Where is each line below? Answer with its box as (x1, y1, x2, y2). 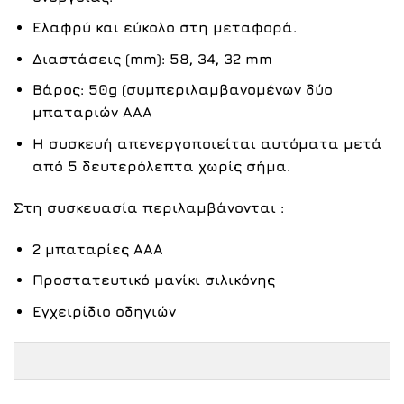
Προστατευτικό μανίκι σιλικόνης (32, 271, 275, 289)
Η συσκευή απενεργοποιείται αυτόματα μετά (32, 135, 382, 152)
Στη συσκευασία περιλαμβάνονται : (14, 198, 284, 216)
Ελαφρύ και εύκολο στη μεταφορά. (32, 19, 297, 36)
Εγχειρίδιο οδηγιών (32, 302, 176, 319)
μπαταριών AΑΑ (32, 104, 152, 121)
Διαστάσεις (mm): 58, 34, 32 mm (32, 50, 272, 67)
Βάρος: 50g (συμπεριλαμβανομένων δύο (32, 81, 333, 98)
